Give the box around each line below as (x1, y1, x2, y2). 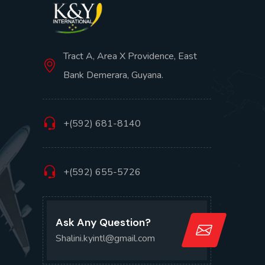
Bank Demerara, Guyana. (63, 68, 163, 82)
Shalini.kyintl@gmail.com (56, 231, 155, 245)
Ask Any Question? (56, 215, 151, 230)
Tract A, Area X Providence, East (63, 49, 197, 63)
